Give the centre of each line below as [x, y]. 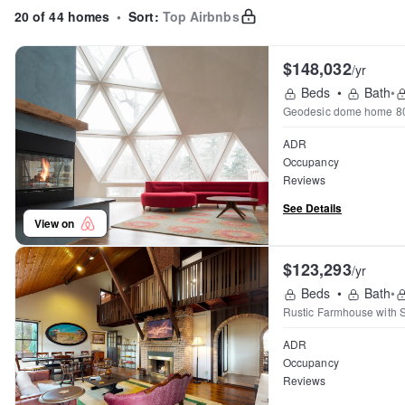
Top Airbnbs [201, 16]
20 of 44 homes [62, 16]
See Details [312, 207]
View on [57, 223]
